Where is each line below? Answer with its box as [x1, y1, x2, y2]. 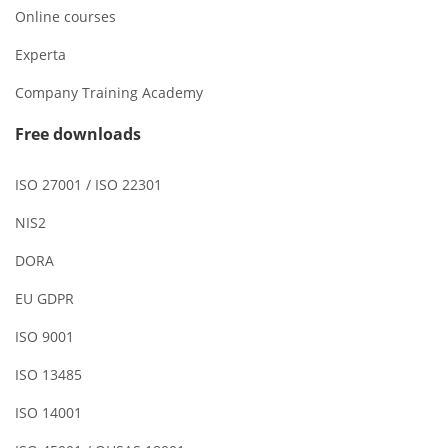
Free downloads [15, 123, 141, 146]
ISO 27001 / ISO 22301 [15, 175, 162, 195]
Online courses [15, 7, 116, 27]
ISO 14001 [15, 403, 82, 423]
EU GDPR [15, 289, 74, 309]
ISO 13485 [15, 365, 82, 385]
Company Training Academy [15, 83, 203, 103]
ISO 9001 [15, 327, 74, 347]
